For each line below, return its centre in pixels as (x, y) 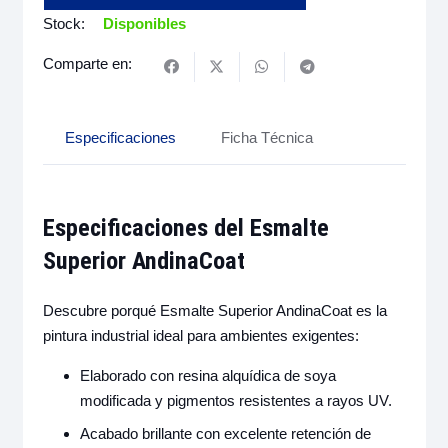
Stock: (63, 23)
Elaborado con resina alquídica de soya (208, 376)
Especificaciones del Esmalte (185, 227)
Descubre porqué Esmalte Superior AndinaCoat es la (214, 311)
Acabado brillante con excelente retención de (225, 433)
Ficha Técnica (267, 137)
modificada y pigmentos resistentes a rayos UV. (236, 401)
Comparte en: (87, 63)
